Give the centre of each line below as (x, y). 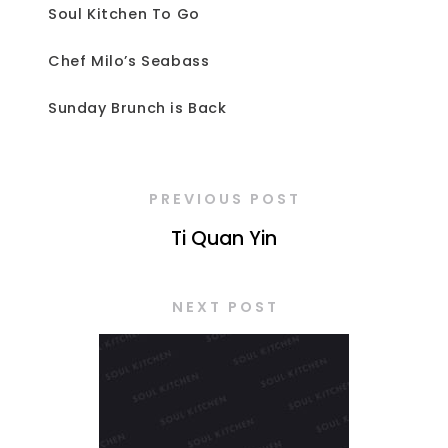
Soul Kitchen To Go (124, 14)
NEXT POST (225, 307)
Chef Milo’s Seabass (129, 61)
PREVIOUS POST (225, 199)
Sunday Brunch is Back (137, 108)
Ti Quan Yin (224, 239)
